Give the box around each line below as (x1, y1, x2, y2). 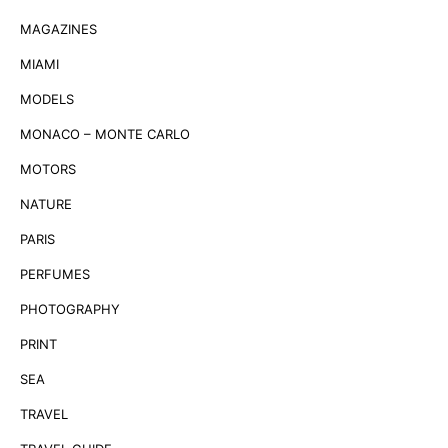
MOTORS (20, 160, 76, 177)
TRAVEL (20, 405, 68, 422)
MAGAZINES (20, 20, 97, 37)
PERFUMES (20, 265, 90, 282)
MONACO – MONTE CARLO (20, 125, 190, 142)
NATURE (20, 195, 72, 212)
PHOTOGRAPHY (20, 300, 120, 317)
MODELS (20, 90, 74, 107)
